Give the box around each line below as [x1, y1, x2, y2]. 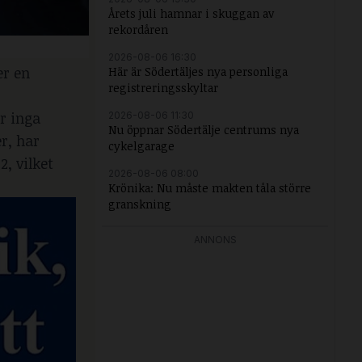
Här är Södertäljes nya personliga [108, 64, 288, 79]
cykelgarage [108, 138, 175, 154]
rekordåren [108, 22, 168, 37]
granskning [108, 196, 171, 212]
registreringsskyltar [108, 80, 218, 95]
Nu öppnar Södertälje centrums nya [108, 122, 299, 137]
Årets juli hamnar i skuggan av [108, 6, 274, 21]
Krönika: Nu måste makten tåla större [108, 180, 311, 196]
